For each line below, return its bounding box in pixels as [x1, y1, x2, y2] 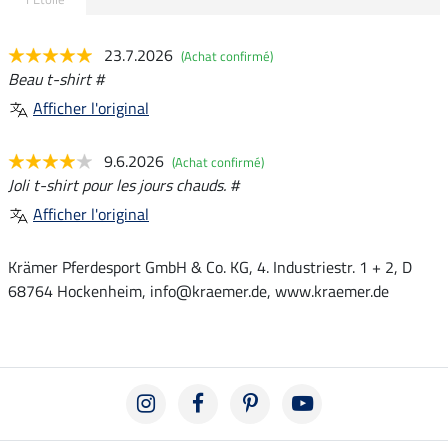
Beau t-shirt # [8, 67, 104, 92]
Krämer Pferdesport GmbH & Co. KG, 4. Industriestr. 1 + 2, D [8, 255, 412, 280]
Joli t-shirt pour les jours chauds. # [8, 173, 239, 198]
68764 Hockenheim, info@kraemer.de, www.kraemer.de [8, 279, 389, 304]
